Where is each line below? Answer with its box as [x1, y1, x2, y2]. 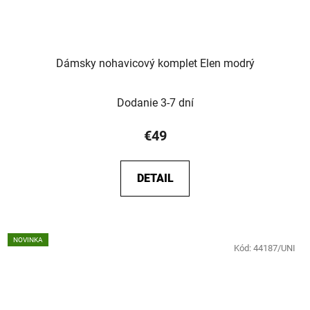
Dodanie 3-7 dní [116, 95, 194, 109]
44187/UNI [253, 242, 295, 253]
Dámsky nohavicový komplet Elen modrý [55, 56, 255, 70]
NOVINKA [13, 235, 43, 244]
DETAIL [136, 171, 174, 185]
